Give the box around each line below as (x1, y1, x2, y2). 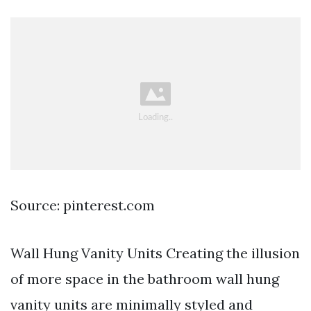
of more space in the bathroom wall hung (10, 270, 279, 288)
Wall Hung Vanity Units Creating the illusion (10, 244, 300, 262)
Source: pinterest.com (10, 196, 155, 215)
